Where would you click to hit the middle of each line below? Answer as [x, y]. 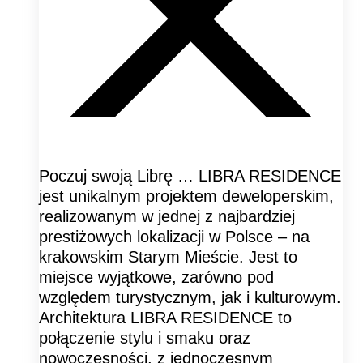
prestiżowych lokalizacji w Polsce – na [174, 236]
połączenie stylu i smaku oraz [145, 337]
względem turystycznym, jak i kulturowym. [190, 297]
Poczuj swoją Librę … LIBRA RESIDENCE [190, 175]
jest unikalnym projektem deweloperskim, [186, 196]
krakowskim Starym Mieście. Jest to [168, 256]
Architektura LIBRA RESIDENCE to [165, 317]
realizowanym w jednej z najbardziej [167, 216]
